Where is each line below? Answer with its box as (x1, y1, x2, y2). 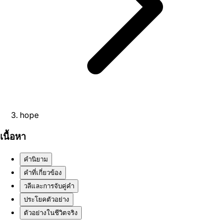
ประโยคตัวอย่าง (24, 196, 69, 204)
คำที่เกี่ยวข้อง (24, 169, 62, 177)
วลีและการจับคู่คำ (24, 182, 74, 190)
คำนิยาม (24, 156, 48, 164)
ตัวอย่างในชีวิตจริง (24, 209, 78, 217)
